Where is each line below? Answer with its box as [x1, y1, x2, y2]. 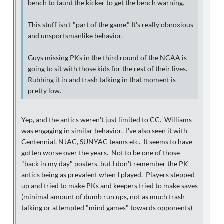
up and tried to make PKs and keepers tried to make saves [21, 181, 198, 190]
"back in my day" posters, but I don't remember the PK [21, 159, 188, 168]
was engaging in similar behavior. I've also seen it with [21, 126, 187, 135]
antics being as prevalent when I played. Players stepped [21, 170, 195, 179]
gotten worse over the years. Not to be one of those [21, 148, 180, 157]
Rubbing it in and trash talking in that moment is [28, 75, 176, 84]
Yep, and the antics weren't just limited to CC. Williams [21, 115, 192, 124]
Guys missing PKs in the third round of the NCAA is [28, 53, 187, 62]
